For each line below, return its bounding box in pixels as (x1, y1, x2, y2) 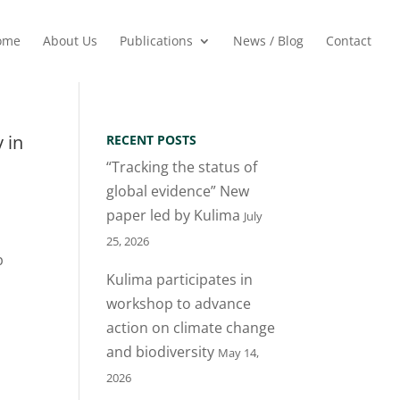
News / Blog (233, 32, 304, 49)
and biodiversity (106, 342, 215, 362)
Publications (120, 32, 193, 49)
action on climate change (106, 318, 276, 337)
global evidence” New (106, 181, 250, 201)
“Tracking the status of (106, 157, 258, 177)
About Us (43, 32, 97, 49)
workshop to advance (106, 294, 252, 313)
